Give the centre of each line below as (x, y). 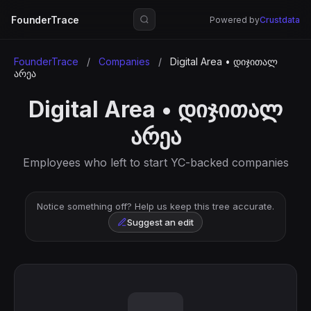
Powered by (234, 19)
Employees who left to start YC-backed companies (155, 162)
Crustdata (279, 19)
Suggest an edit (160, 222)
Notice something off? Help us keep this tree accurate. (155, 206)
